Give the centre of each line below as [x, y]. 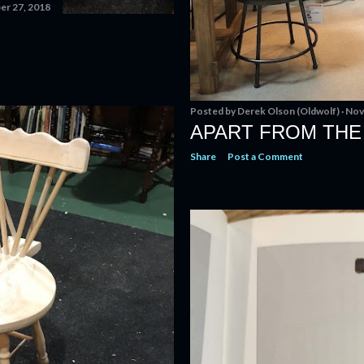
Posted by [214, 111]
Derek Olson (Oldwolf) [288, 111]
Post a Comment [265, 156]
